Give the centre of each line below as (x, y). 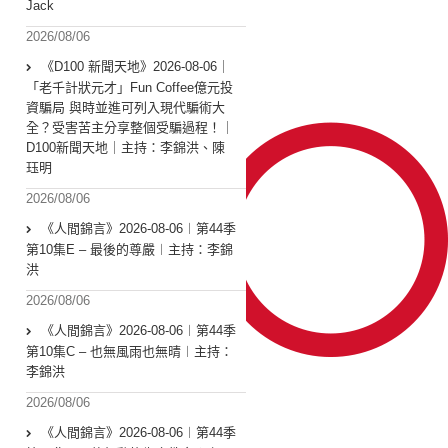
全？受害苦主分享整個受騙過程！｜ (130, 128)
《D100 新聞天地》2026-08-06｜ (135, 67)
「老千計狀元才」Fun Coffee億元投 (129, 88)
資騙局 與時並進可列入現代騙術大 (125, 108)
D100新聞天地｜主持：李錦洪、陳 (125, 148)
